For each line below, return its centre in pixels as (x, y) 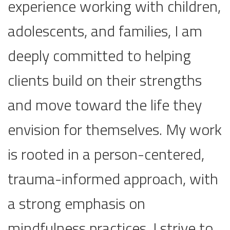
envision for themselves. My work (115, 130)
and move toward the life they (105, 105)
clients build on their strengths (105, 80)
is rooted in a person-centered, (106, 154)
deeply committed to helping (99, 56)
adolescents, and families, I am (105, 31)
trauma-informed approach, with (113, 179)
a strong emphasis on (76, 204)
